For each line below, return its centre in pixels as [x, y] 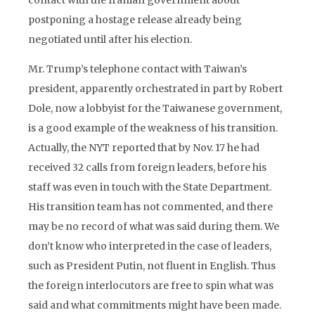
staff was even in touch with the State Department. [150, 187]
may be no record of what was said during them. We [154, 226]
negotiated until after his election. [110, 39]
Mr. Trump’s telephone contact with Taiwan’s [137, 69]
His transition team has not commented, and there [150, 207]
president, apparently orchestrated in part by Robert [155, 89]
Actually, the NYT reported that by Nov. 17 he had [144, 148]
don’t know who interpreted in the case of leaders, [150, 246]
